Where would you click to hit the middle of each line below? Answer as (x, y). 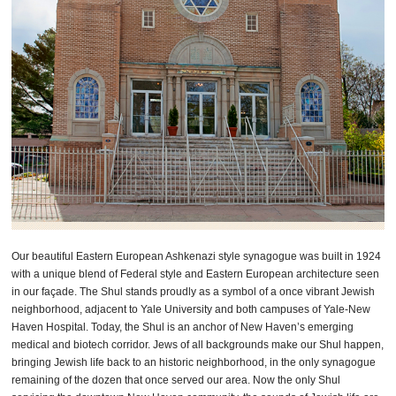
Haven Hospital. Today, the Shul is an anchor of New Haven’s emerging (183, 327)
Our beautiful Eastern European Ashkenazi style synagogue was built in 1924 (197, 257)
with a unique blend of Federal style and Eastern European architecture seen (196, 274)
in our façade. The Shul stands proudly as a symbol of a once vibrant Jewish (194, 292)
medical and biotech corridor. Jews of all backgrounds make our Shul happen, (198, 345)
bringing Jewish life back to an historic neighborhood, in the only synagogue (194, 363)
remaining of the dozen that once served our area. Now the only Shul (176, 381)
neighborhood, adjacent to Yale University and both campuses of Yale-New (191, 310)
